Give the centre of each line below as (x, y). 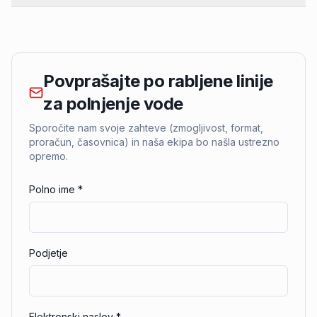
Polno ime (52, 189)
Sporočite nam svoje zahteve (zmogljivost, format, (146, 128)
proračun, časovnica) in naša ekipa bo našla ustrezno (154, 142)
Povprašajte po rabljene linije (158, 81)
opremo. (48, 156)
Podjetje (48, 253)
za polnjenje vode (113, 104)
